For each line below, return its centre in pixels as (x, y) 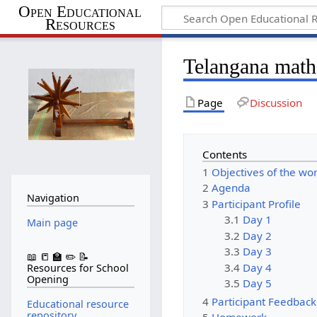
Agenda (231, 188)
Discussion (276, 102)
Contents (225, 154)
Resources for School (77, 268)
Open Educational (80, 11)
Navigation (53, 198)
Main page (52, 222)
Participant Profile (257, 203)
